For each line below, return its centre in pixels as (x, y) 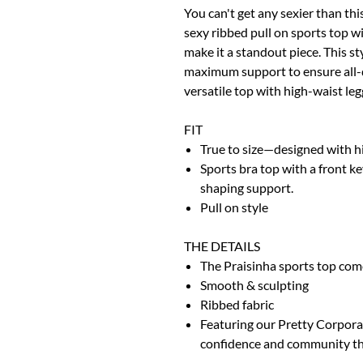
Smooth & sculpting (256, 284)
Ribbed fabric (237, 304)
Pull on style (234, 207)
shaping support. (247, 187)
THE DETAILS (222, 246)
